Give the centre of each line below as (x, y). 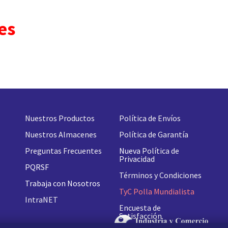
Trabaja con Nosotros (63, 183)
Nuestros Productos (60, 118)
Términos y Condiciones (160, 175)
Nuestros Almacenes (61, 134)
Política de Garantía (154, 134)
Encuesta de (140, 207)
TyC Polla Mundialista (157, 191)
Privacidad (137, 159)
